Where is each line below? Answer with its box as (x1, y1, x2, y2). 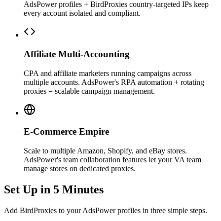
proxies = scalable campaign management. (24, 86, 155, 95)
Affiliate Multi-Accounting (24, 48, 130, 59)
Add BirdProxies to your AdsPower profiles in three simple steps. (4, 206, 207, 215)
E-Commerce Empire (24, 126, 109, 137)
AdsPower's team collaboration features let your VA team (24, 155, 201, 164)
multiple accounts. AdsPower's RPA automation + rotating (24, 77, 204, 86)
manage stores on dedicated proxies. (24, 164, 136, 173)
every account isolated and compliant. (24, 9, 141, 18)
